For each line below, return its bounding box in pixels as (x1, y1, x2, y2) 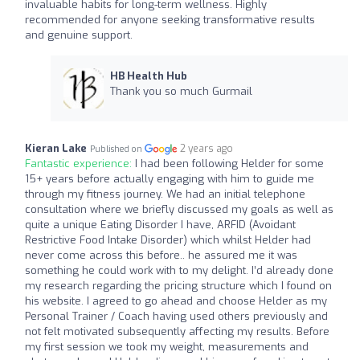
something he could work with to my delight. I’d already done (25, 263, 333, 277)
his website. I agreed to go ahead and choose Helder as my (25, 293, 327, 308)
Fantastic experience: (25, 156, 135, 170)
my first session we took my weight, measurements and (25, 339, 309, 354)
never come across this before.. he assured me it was (25, 247, 297, 262)
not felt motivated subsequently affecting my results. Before (25, 324, 329, 338)
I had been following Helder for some (135, 156, 324, 170)
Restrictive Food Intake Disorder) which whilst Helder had (25, 232, 311, 247)
